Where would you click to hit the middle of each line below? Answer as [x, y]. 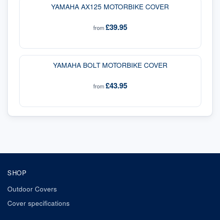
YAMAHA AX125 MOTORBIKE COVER [110, 6]
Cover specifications [39, 203]
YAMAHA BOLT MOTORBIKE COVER [110, 65]
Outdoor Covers [32, 189]
